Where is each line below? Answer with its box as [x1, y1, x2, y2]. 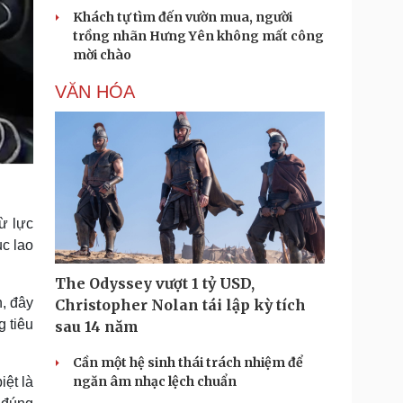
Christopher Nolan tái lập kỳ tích [55, 296, 306, 314]
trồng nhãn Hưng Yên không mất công [73, 28, 324, 44]
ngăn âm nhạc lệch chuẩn [73, 373, 237, 390]
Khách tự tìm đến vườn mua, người [73, 9, 292, 25]
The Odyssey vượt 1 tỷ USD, [55, 274, 255, 292]
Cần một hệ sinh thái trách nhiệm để [73, 354, 303, 371]
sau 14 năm [55, 318, 139, 336]
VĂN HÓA [55, 82, 135, 102]
